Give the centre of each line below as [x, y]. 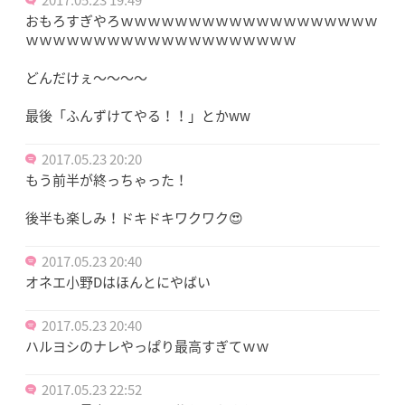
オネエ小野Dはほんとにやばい [118, 282]
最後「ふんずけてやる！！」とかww [138, 115]
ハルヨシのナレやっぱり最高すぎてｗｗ [147, 346]
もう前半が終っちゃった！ [107, 179]
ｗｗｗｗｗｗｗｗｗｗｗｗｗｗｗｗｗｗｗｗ [161, 39]
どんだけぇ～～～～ [86, 77]
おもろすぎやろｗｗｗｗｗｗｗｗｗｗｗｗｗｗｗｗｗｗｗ [202, 20]
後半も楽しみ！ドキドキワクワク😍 [134, 217]
